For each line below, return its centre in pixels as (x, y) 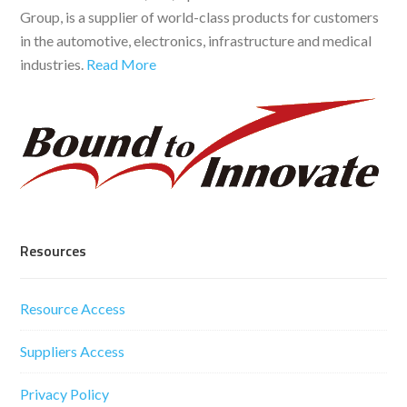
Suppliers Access (73, 352)
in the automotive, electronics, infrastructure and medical (196, 41)
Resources (54, 251)
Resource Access (73, 309)
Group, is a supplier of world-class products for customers (200, 17)
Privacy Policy (65, 394)
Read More (122, 65)
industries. (54, 65)
